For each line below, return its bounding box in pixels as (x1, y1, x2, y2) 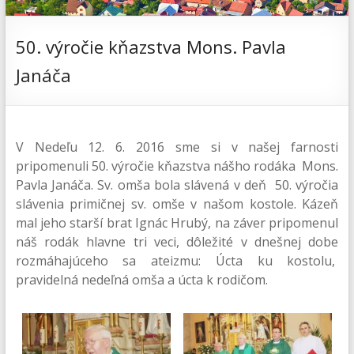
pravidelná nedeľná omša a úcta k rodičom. (15, 271, 268, 289)
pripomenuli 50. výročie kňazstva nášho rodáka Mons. (15, 157, 339, 175)
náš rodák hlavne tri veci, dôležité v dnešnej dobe (15, 233, 339, 251)
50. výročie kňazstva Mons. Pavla (15, 35, 286, 59)
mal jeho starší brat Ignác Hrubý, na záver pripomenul (15, 214, 339, 232)
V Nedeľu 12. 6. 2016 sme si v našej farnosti (15, 138, 339, 156)
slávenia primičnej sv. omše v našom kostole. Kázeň (15, 195, 339, 213)
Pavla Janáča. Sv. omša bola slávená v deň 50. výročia (15, 176, 339, 194)
